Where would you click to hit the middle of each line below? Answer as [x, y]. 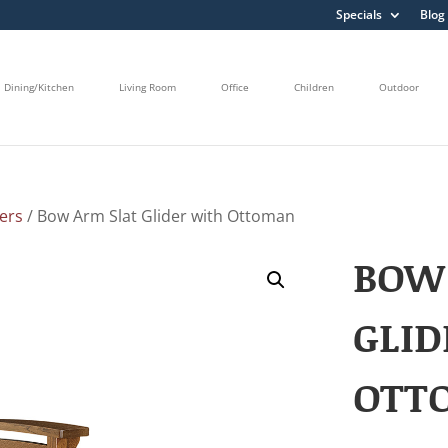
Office [235, 87]
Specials [358, 14]
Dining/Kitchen [39, 87]
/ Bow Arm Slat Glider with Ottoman [159, 215]
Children [314, 87]
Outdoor [399, 87]
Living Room [147, 87]
